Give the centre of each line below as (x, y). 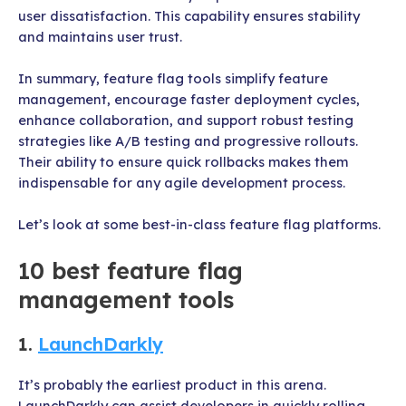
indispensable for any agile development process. (182, 182)
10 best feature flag (130, 270)
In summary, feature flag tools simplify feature (173, 78)
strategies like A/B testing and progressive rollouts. (188, 140)
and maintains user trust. (100, 36)
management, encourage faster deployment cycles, (189, 99)
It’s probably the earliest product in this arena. (172, 384)
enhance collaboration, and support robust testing (186, 120)
